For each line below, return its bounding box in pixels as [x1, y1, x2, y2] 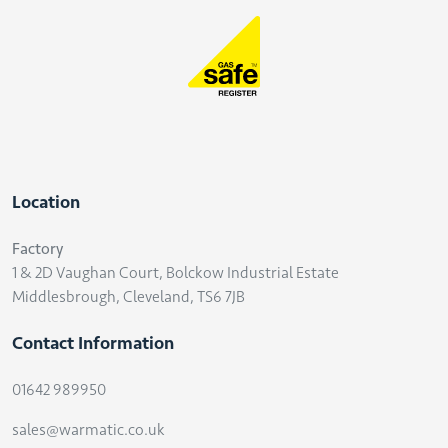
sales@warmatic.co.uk [12, 420, 165, 440]
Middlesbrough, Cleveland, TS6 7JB [12, 287, 245, 307]
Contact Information [12, 332, 174, 355]
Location [12, 191, 80, 214]
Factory [12, 239, 63, 259]
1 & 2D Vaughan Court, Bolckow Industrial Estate [12, 263, 339, 283]
